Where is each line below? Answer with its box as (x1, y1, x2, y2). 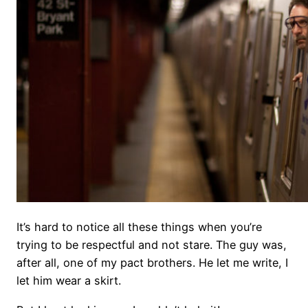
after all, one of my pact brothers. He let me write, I (16, 256, 288, 270)
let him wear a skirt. (16, 274, 121, 288)
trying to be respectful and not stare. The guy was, (16, 238, 287, 252)
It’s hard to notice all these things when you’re (16, 220, 262, 234)
